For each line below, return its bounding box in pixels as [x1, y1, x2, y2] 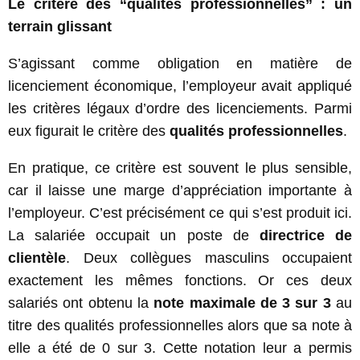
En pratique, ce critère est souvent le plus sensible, [8, 159, 352, 176]
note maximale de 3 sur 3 [153, 294, 331, 311]
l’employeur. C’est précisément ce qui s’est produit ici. [8, 204, 352, 221]
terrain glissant [8, 18, 112, 35]
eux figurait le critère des [8, 122, 170, 139]
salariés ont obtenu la [8, 294, 154, 311]
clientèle [8, 249, 66, 266]
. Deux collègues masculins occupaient [66, 249, 352, 266]
